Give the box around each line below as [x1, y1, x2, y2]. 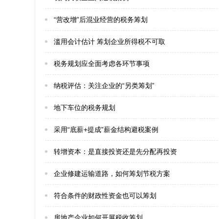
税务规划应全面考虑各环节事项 [54, 60, 150, 67]
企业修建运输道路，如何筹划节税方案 [54, 170, 170, 177]
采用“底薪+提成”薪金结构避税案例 [54, 126, 158, 133]
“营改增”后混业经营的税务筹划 [54, 16, 148, 23]
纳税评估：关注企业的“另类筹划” [54, 82, 154, 89]
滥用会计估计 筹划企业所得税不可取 [54, 38, 165, 45]
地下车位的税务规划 [54, 104, 115, 111]
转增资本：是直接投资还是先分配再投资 [54, 148, 177, 155]
